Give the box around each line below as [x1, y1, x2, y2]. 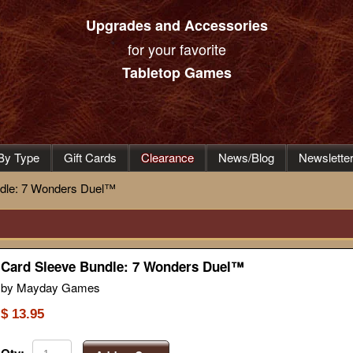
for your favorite [127, 39, 226, 59]
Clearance [141, 149, 194, 165]
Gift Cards [64, 149, 117, 165]
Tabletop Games [121, 62, 232, 83]
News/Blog [218, 149, 274, 165]
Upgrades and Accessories [85, 15, 268, 35]
